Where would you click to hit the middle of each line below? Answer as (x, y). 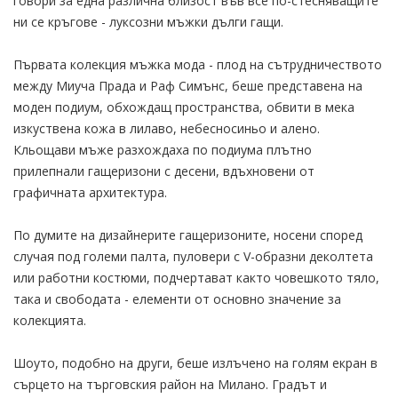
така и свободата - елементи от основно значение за (177, 298)
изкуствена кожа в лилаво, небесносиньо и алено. (167, 128)
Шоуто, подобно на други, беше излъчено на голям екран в (195, 362)
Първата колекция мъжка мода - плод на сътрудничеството (198, 64)
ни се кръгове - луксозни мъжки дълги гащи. (148, 21)
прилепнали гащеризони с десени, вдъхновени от (164, 171)
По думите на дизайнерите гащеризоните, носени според (188, 235)
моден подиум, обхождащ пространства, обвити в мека (184, 107)
